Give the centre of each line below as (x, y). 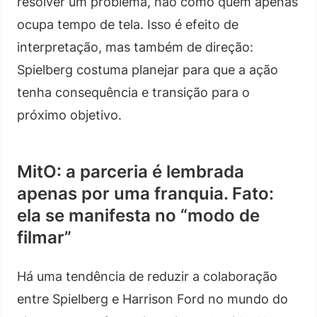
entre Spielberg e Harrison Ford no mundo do (152, 299)
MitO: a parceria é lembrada (131, 171)
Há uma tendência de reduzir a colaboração (147, 276)
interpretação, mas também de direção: (135, 47)
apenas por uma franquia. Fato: (145, 193)
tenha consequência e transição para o (133, 92)
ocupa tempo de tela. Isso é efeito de (128, 24)
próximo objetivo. (69, 115)
